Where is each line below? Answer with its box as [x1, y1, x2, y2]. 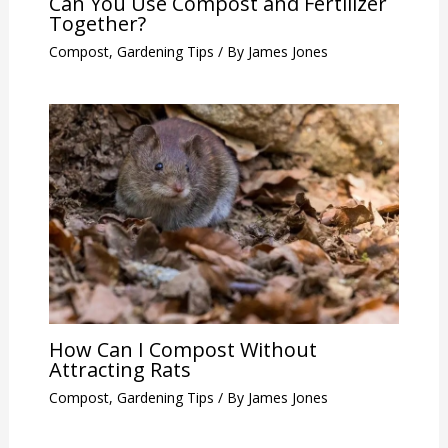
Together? [48, 10, 146, 38]
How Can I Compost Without [48, 335, 317, 363]
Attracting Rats [48, 355, 191, 383]
